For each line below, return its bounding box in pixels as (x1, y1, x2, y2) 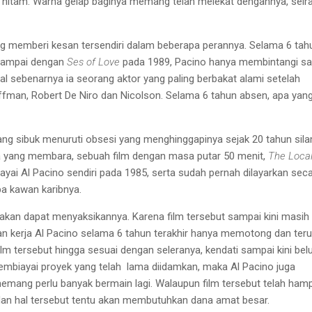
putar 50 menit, (197, 149, 268, 162)
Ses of (67, 55, 95, 68)
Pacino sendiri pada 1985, (33, 166, 149, 179)
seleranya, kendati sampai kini (157, 243, 292, 256)
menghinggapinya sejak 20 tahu (143, 132, 286, 146)
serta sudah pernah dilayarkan (152, 166, 288, 179)
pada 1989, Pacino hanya (120, 55, 236, 68)
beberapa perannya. (157, 38, 247, 52)
